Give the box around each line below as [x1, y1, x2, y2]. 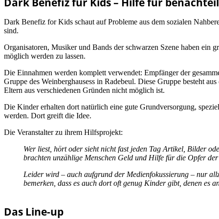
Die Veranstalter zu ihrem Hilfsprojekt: [4, 128, 123, 137]
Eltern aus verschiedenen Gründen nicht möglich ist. [4, 86, 165, 95]
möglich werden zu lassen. [4, 52, 86, 61]
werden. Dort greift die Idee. [4, 111, 91, 120]
